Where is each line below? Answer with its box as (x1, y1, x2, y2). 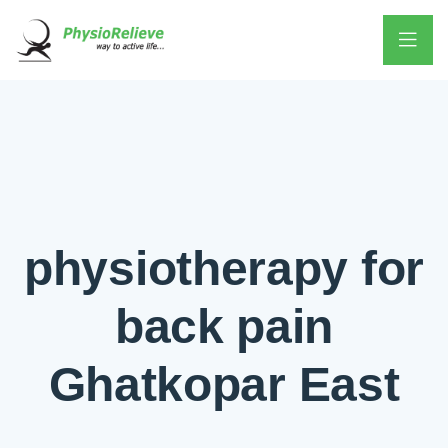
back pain (114, 300, 334, 353)
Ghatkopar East (48, 358, 400, 411)
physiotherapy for (24, 242, 424, 295)
